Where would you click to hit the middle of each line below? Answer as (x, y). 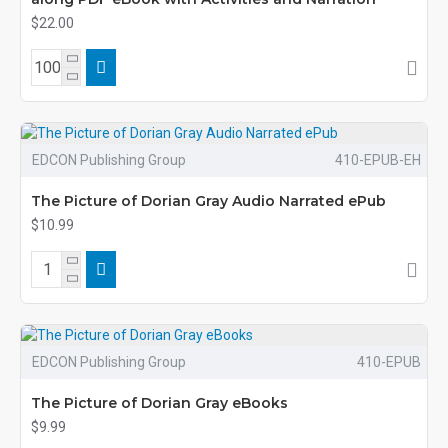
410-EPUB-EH (377, 160)
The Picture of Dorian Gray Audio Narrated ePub (208, 201)
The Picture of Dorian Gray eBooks (159, 403)
